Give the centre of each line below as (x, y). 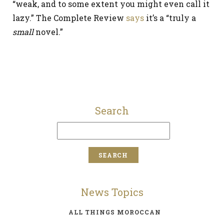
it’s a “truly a (170, 18)
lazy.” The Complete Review (69, 18)
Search (112, 110)
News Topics (112, 192)
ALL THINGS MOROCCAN (114, 212)
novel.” (49, 32)
